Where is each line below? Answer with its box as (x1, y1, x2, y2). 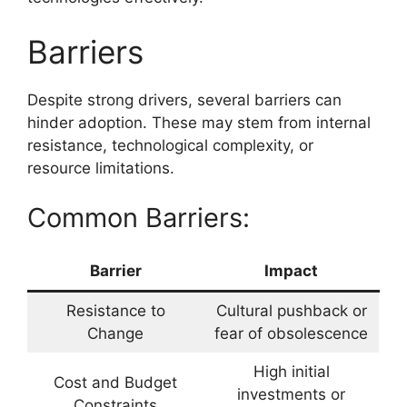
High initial (253, 362, 330, 382)
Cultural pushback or (215, 302, 367, 321)
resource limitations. (27, 158, 174, 177)
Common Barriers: (27, 202, 250, 234)
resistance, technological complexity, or (27, 135, 313, 154)
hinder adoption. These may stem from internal (27, 113, 371, 132)
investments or (237, 385, 345, 404)
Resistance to (65, 302, 165, 321)
